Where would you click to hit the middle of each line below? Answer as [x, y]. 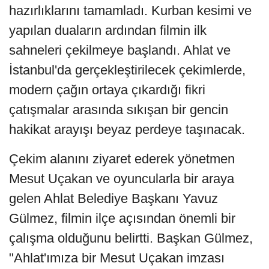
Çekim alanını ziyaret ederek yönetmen [122, 159]
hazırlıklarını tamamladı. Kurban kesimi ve [130, 10]
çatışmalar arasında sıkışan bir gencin [119, 109]
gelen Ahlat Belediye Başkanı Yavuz [113, 198]
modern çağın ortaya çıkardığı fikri [107, 89]
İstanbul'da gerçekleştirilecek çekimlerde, [127, 70]
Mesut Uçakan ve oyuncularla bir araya [122, 178]
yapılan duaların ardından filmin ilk [108, 30]
